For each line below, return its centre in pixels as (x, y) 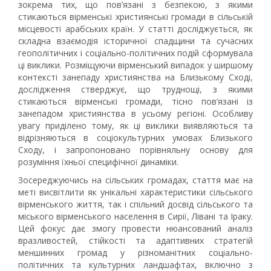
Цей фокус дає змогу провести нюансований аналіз (135, 228)
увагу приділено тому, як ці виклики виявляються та (135, 126)
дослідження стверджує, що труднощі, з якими (135, 89)
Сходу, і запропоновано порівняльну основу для (135, 150)
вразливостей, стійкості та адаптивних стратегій (135, 240)
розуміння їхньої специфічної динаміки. (98, 162)
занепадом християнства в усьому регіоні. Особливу (135, 113)
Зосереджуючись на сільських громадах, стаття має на (135, 180)
